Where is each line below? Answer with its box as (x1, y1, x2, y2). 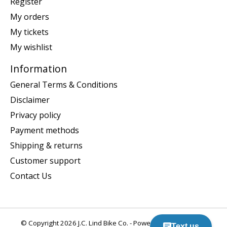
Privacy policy (10, 109, 61, 121)
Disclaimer (10, 94, 50, 106)
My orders (10, 11, 49, 22)
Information (10, 61, 67, 75)
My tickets (10, 26, 49, 37)
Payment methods (10, 125, 79, 136)
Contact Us (10, 170, 52, 182)
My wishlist (10, 41, 52, 53)
